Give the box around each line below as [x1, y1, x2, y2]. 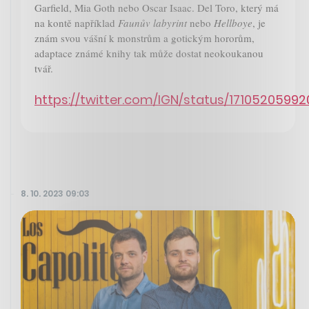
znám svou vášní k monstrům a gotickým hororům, [34, 30, 255, 45]
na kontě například [34, 15, 118, 30]
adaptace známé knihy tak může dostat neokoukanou [34, 46, 263, 60]
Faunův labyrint [118, 15, 187, 30]
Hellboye [214, 15, 252, 30]
